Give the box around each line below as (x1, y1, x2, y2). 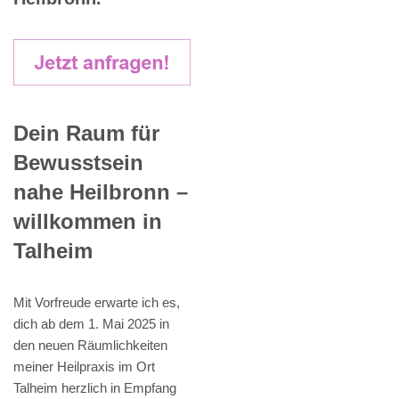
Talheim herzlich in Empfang (13, 379, 176, 395)
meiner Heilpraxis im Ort (13, 358, 155, 374)
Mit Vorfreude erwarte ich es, (13, 294, 180, 310)
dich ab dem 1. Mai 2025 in (13, 315, 169, 331)
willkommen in (13, 208, 162, 233)
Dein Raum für (13, 120, 159, 145)
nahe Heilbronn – (13, 179, 188, 204)
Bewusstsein (13, 150, 143, 175)
